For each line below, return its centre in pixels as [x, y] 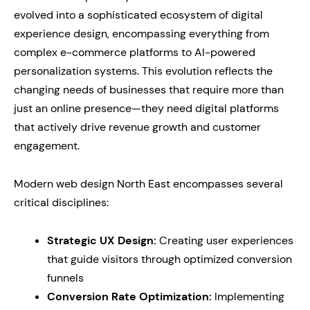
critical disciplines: [61, 203]
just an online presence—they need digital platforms [146, 109]
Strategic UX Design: [102, 241]
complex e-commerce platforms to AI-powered [135, 53]
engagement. [47, 146]
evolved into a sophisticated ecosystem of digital [138, 15]
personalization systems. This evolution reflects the [143, 71]
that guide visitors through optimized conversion [170, 259]
